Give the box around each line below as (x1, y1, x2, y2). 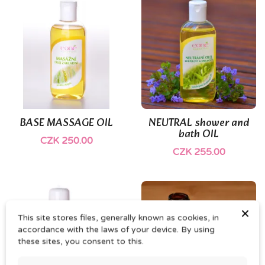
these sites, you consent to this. (18, 236, 144, 246)
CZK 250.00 (40, 134, 93, 147)
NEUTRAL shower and (148, 114, 250, 132)
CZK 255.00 (172, 146, 225, 158)
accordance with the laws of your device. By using (18, 224, 215, 234)
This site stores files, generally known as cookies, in (18, 212, 219, 222)
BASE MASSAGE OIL (20, 114, 113, 132)
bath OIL (179, 125, 219, 144)
